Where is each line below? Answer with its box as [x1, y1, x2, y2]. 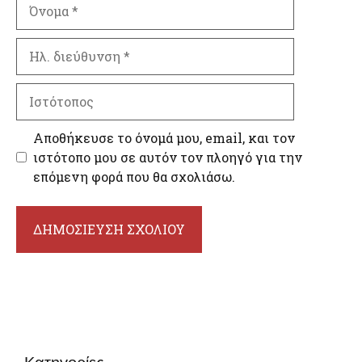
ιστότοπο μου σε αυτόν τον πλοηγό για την [33, 148, 302, 166]
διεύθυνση [15, 57, 82, 74]
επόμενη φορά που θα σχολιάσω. [33, 167, 235, 185]
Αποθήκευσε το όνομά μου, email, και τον [33, 128, 295, 146]
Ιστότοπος [15, 82, 80, 100]
